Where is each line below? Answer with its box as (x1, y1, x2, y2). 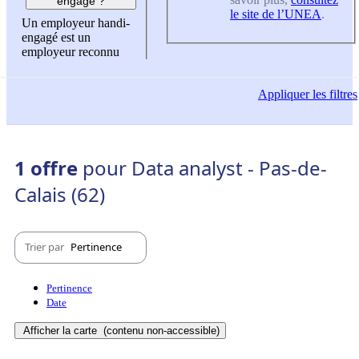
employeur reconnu (22, 45, 119, 59)
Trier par (25, 240, 67, 255)
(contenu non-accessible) (100, 324, 220, 337)
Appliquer (258, 87, 309, 102)
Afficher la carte (23, 324, 100, 337)
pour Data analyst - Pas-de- (83, 154, 327, 181)
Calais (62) (14, 180, 105, 208)
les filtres (309, 87, 357, 102)
